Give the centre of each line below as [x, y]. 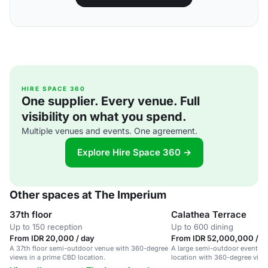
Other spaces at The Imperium [88, 195]
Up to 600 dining [202, 227]
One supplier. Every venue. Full [111, 101]
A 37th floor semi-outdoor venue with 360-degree [89, 248]
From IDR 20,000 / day [52, 238]
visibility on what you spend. [104, 117]
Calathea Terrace [209, 214]
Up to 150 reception [46, 227]
